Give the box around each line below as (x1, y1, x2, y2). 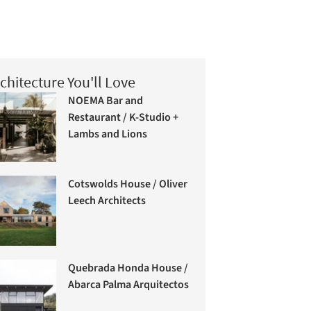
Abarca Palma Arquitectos (68, 276, 190, 292)
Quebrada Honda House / (68, 260, 189, 276)
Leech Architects (68, 192, 146, 208)
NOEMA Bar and (68, 92, 144, 108)
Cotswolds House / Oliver (68, 176, 188, 192)
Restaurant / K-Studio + (68, 109, 179, 125)
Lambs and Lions (68, 126, 148, 142)
